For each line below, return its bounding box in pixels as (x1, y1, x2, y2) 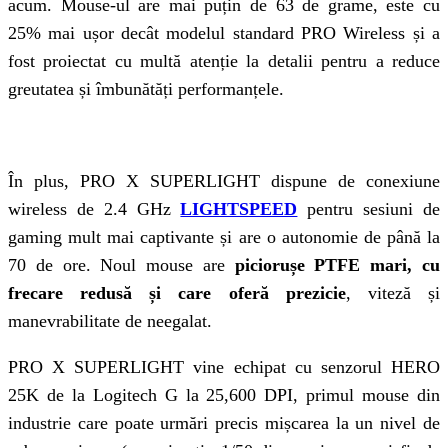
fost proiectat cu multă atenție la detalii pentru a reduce (8, 50, 440, 71)
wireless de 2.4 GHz (8, 198, 181, 219)
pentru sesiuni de (307, 198, 441, 219)
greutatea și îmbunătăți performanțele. (8, 78, 284, 99)
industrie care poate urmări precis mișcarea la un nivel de (8, 412, 440, 433)
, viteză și (345, 282, 441, 303)
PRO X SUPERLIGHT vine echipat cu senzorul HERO (8, 356, 440, 377)
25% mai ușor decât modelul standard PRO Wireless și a (8, 22, 440, 43)
